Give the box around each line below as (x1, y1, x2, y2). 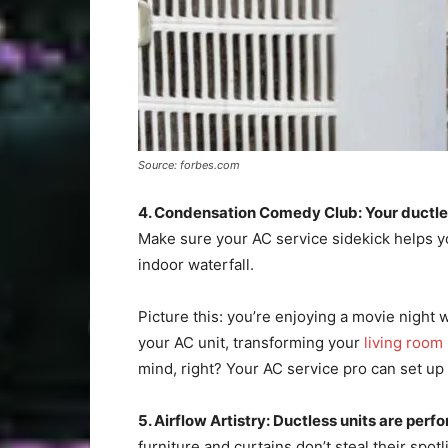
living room (364, 333, 443, 352)
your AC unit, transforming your (138, 333, 364, 352)
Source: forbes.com (138, 158, 240, 172)
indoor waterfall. (138, 255, 254, 274)
